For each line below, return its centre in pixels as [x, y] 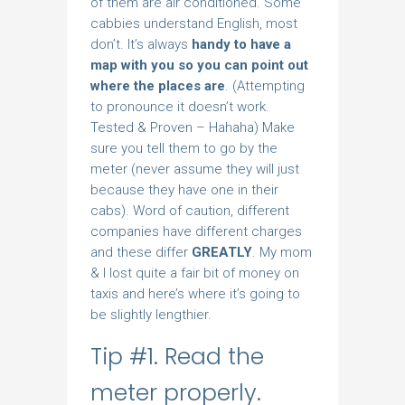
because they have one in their [184, 189]
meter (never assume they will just [195, 169]
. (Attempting [265, 85]
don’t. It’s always [141, 44]
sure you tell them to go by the [184, 148]
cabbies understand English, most [194, 23]
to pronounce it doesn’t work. [180, 106]
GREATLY [222, 252]
